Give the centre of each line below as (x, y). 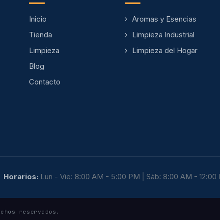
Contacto (45, 82)
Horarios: (21, 177)
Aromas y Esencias (164, 19)
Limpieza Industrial (163, 35)
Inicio (38, 19)
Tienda (41, 35)
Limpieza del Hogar (165, 50)
